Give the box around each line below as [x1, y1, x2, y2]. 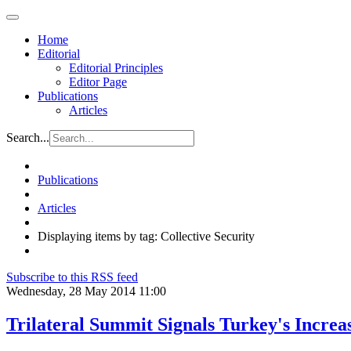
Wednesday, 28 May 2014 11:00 [6, 284, 166, 298]
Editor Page [69, 75, 127, 89]
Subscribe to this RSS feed [6, 270, 138, 284]
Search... [6, 131, 49, 144]
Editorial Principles [69, 61, 163, 74]
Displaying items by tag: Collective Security [38, 230, 255, 243]
